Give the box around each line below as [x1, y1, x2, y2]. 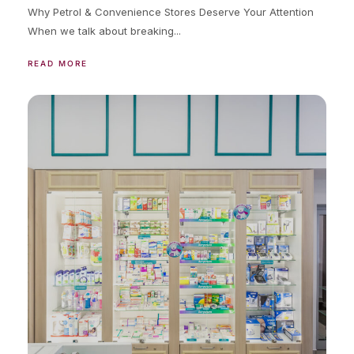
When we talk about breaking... [28, 24, 181, 37]
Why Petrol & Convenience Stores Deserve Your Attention [28, 5, 314, 18]
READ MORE [28, 58, 88, 68]
